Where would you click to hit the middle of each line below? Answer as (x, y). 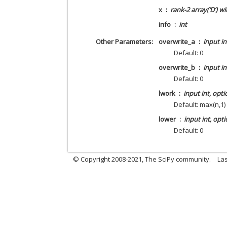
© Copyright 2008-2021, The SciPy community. (142, 159)
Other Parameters (123, 41)
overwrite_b (177, 67)
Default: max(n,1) (200, 104)
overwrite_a (177, 41)
